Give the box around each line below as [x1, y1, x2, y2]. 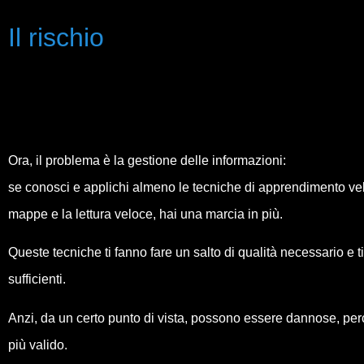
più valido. [8, 337, 67, 352]
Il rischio [8, 22, 104, 52]
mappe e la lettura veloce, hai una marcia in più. [8, 206, 283, 221]
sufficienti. [8, 272, 66, 287]
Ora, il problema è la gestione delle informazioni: [8, 153, 286, 167]
